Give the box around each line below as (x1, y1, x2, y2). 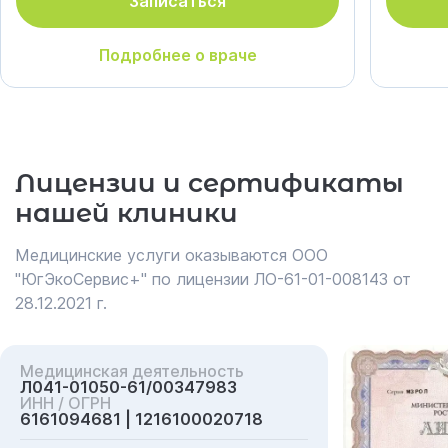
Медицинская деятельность (20, 361, 244, 381)
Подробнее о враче (98, 45, 257, 65)
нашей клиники (15, 197, 238, 229)
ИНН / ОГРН (20, 393, 111, 413)
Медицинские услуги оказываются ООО (15, 245, 328, 265)
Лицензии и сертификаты (15, 167, 404, 199)
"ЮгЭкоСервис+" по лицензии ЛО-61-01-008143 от (15, 269, 411, 289)
